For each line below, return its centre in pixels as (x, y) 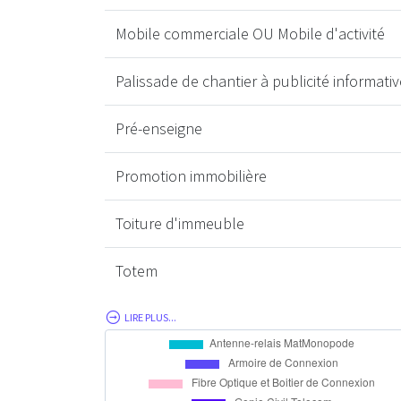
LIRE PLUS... (150, 317)
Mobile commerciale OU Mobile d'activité (250, 33)
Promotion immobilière (191, 175)
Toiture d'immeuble (180, 223)
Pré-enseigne (159, 128)
